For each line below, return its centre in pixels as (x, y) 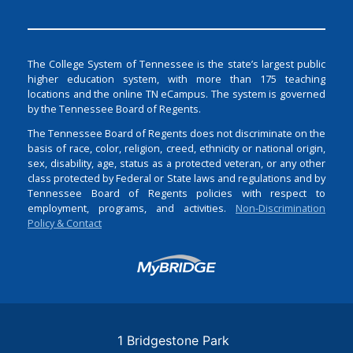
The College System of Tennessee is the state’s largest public (176, 63)
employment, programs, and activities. (132, 208)
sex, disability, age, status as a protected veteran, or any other (176, 163)
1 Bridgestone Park (173, 341)
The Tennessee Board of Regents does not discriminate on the (176, 134)
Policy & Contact (65, 223)
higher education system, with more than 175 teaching (176, 78)
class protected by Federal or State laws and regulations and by (176, 178)
